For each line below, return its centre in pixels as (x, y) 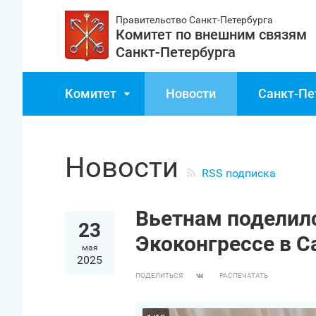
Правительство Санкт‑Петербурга (194, 20)
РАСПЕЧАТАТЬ (244, 275)
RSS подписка (239, 173)
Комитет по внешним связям (211, 35)
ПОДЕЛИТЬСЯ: (160, 275)
